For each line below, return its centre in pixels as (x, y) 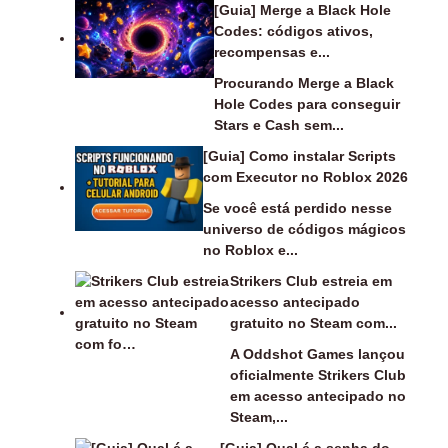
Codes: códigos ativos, (293, 31)
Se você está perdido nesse (297, 208)
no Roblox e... (250, 250)
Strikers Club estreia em (310, 281)
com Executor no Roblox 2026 (305, 177)
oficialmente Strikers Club (317, 375)
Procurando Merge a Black (303, 83)
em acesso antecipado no (317, 396)
